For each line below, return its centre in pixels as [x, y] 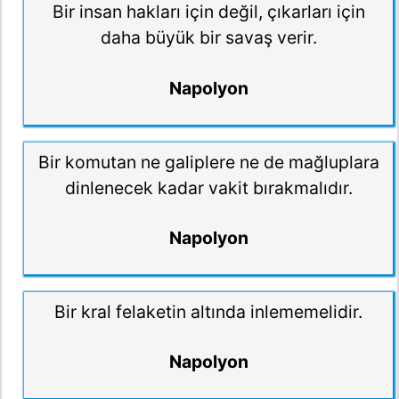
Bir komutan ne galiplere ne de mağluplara [208, 162]
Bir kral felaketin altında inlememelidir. [208, 311]
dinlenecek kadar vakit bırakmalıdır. [208, 187]
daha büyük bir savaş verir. [208, 38]
